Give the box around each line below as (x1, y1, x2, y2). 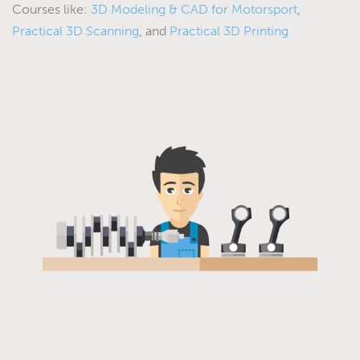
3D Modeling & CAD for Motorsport (91, 2, 297, 18)
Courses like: (12, 2, 91, 18)
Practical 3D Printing (170, 23, 288, 39)
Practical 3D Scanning (12, 23, 139, 39)
